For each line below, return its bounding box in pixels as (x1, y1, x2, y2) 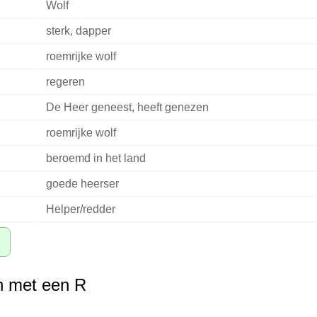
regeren (45, 76, 85, 88)
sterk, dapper (45, 25, 111, 38)
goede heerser (45, 178, 119, 190)
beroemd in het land (45, 152, 146, 165)
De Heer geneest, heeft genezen (45, 101, 209, 114)
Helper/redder (45, 203, 115, 216)
